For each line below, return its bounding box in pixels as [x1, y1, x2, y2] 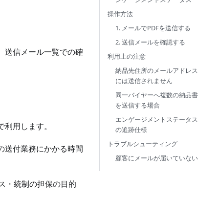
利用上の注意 [108, 52, 146, 61]
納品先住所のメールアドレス [115, 66, 198, 75]
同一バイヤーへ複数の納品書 [115, 90, 198, 99]
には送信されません [115, 76, 173, 85]
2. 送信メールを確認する [115, 38, 185, 46]
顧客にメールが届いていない [115, 153, 198, 162]
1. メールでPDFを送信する [115, 23, 191, 32]
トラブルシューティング [108, 139, 177, 148]
